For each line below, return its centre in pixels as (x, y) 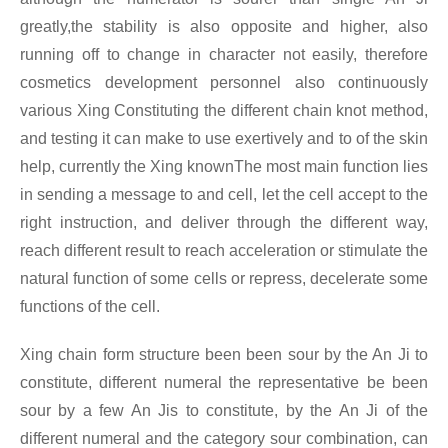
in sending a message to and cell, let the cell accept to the (224, 195)
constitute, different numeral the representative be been (224, 383)
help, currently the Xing (103, 167)
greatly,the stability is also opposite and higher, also (224, 27)
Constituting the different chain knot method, (271, 111)
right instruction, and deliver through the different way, (224, 223)
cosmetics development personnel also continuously (224, 83)
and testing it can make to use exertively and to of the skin (224, 139)
